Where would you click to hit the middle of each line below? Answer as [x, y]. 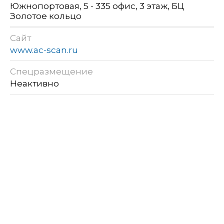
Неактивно [35, 84]
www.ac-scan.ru [44, 50]
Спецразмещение [51, 72]
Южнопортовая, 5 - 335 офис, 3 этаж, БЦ [97, 6]
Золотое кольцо [46, 16]
